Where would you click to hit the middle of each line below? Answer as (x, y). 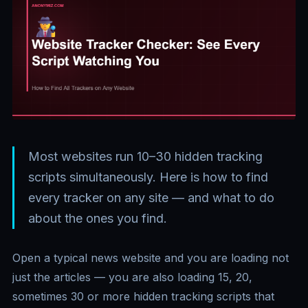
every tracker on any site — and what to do (151, 198)
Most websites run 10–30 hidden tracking (145, 157)
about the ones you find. (98, 219)
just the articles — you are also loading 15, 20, (132, 277)
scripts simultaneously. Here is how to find (148, 177)
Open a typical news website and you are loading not (151, 258)
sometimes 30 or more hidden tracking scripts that (143, 297)
